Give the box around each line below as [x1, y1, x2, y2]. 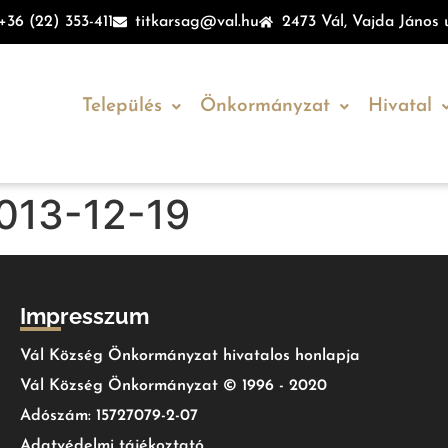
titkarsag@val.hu [135, 14, 260, 30]
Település [81, 97, 162, 116]
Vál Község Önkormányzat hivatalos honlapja [20, 348, 360, 364]
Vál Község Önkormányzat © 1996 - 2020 [20, 378, 327, 394]
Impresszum [20, 303, 149, 329]
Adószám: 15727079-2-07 [20, 408, 198, 424]
